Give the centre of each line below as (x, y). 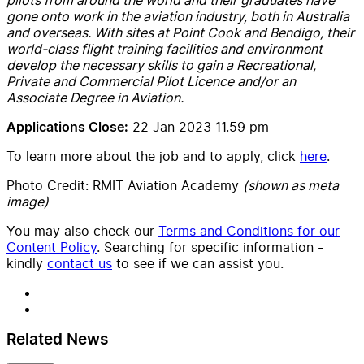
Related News (57, 340)
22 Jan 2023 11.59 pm (199, 126)
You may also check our (80, 230)
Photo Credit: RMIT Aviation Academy (125, 185)
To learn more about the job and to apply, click (153, 156)
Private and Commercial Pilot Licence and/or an (151, 81)
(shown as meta (291, 185)
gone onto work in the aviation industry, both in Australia (178, 16)
